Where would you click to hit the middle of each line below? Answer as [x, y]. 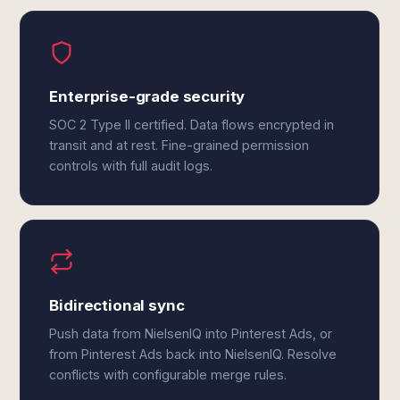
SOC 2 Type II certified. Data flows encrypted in [192, 125]
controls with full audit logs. [131, 166]
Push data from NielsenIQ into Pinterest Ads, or [191, 333]
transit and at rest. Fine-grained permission [179, 145]
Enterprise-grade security [147, 96]
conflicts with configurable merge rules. [168, 375]
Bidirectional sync [117, 305]
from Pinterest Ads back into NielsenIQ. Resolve [193, 354]
